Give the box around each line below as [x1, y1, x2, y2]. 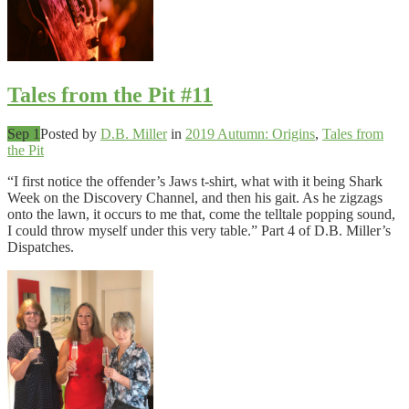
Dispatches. [7, 239, 74, 256]
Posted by [40, 126, 100, 142]
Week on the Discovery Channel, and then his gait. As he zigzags [7, 190, 383, 206]
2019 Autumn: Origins [185, 126, 315, 142]
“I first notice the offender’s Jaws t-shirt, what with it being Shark [7, 173, 383, 190]
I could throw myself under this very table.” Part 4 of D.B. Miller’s [7, 223, 391, 239]
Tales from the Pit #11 [7, 83, 213, 108]
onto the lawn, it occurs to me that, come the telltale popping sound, [7, 206, 395, 223]
